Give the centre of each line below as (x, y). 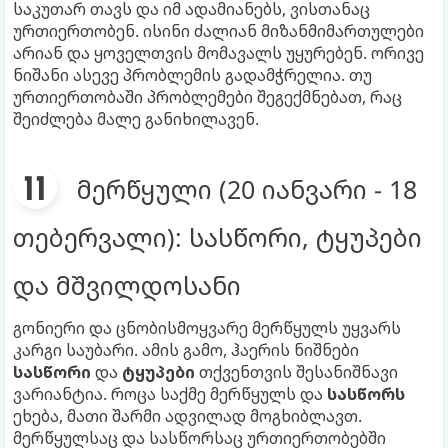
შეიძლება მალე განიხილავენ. (136, 118)
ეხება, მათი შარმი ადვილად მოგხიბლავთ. (187, 415)
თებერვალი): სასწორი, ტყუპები (217, 236)
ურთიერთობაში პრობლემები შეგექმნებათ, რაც (207, 96)
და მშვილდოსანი (127, 284)
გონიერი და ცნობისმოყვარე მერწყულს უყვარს (207, 327)
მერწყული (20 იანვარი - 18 (247, 188)
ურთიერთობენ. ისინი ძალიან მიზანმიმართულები (218, 30)
